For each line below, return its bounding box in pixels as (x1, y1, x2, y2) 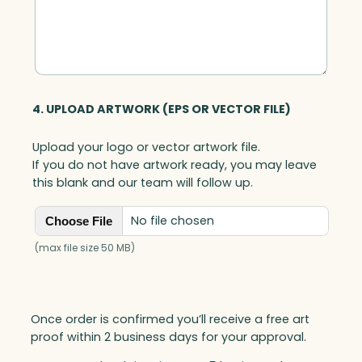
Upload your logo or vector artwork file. (32, 139, 260, 156)
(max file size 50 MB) (35, 241, 135, 255)
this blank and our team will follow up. (32, 175, 253, 192)
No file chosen (131, 213, 214, 229)
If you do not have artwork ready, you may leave (32, 157, 317, 174)
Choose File (45, 213, 112, 228)
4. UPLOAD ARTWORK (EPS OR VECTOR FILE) (32, 100, 291, 117)
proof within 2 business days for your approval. (31, 328, 306, 345)
